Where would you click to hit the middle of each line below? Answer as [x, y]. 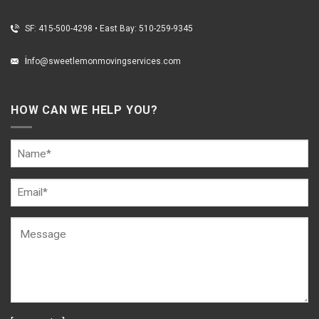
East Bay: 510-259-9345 [146, 29]
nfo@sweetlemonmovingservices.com [104, 62]
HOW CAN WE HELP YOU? [84, 110]
